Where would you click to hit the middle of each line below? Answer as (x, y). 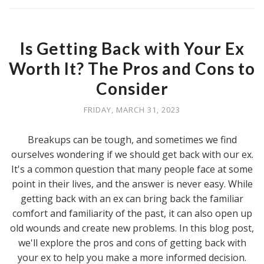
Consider (132, 88)
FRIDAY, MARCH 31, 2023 (132, 109)
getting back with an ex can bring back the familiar (132, 198)
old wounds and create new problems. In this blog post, (132, 228)
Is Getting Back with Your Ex (132, 48)
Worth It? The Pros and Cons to (132, 68)
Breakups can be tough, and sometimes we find (132, 139)
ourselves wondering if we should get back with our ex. (132, 154)
